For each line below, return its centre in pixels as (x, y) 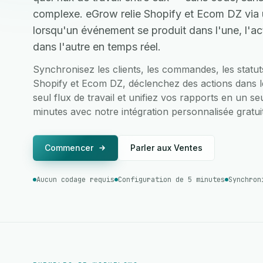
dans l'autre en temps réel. (97, 47)
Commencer (69, 148)
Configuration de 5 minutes (171, 180)
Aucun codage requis (75, 180)
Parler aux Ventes (166, 148)
